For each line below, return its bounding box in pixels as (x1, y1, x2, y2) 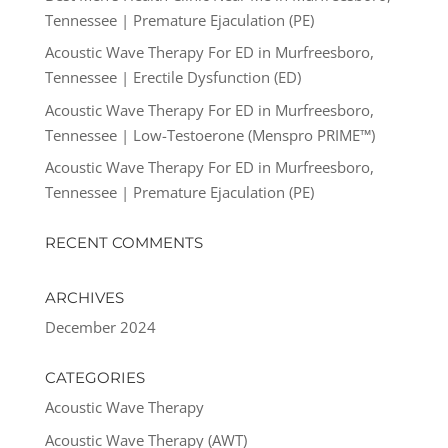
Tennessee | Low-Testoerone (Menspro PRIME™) (44, 124, 375, 145)
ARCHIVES (44, 288, 124, 307)
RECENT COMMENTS (44, 233, 203, 252)
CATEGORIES (44, 368, 145, 387)
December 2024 (44, 317, 156, 337)
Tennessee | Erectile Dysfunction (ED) (44, 67, 301, 87)
